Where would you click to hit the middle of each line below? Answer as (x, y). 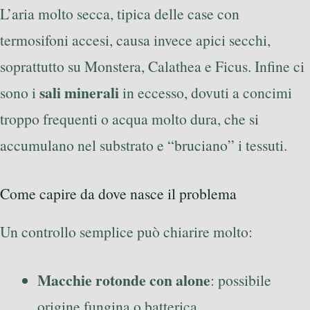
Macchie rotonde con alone (124, 280)
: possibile (241, 280)
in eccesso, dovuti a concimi (206, 92)
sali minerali (79, 92)
